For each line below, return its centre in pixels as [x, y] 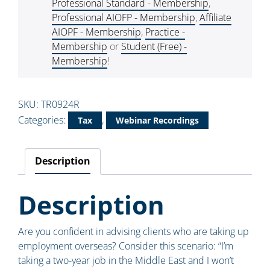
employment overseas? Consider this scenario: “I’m [126, 246]
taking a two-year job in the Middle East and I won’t [126, 261]
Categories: [43, 120]
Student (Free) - [154, 47]
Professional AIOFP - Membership [124, 18]
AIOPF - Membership [96, 32]
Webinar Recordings [157, 121]
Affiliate [215, 18]
